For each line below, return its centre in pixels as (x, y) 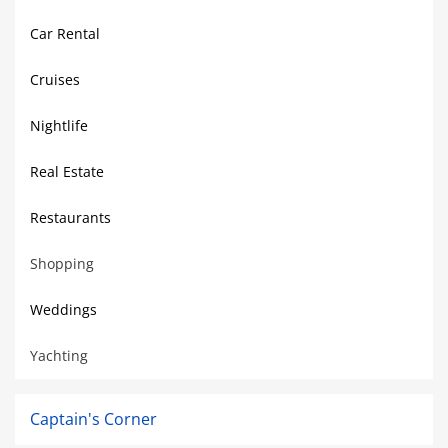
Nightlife (59, 125)
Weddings (63, 309)
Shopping (62, 263)
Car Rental (65, 33)
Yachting (59, 355)
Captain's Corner (93, 419)
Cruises (55, 79)
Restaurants (70, 217)
